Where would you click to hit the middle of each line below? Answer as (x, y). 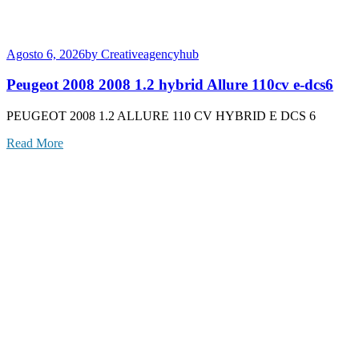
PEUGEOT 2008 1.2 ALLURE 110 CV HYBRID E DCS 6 (161, 116)
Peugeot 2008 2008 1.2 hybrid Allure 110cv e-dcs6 (170, 85)
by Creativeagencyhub (142, 54)
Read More (35, 143)
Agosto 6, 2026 (46, 54)
